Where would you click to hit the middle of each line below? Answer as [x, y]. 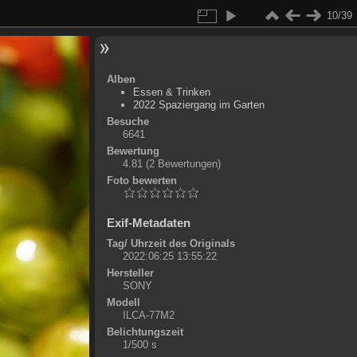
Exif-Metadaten [148, 223]
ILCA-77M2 [148, 315]
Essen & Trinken [171, 92]
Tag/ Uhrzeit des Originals [171, 243]
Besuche [127, 122]
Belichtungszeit [145, 332]
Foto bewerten [141, 180]
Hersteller [130, 273]
